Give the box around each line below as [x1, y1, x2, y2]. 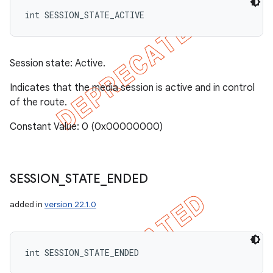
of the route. [10, 96, 67, 108]
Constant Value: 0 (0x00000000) [10, 121, 163, 133]
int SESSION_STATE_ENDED [25, 247, 139, 258]
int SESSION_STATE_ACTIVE [25, 9, 144, 21]
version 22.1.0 [44, 199, 96, 210]
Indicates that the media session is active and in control [10, 82, 255, 94]
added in [10, 199, 44, 210]
